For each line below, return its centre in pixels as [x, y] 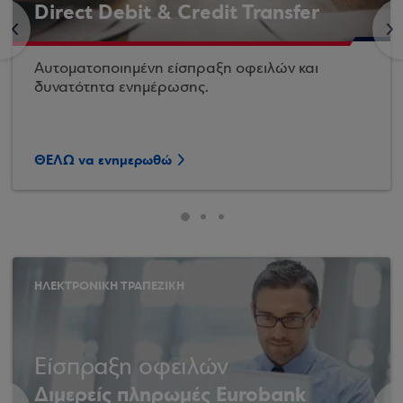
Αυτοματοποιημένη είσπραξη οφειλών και [176, 69]
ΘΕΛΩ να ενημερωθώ [103, 160]
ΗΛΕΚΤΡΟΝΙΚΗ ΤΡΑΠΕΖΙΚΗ [109, 286]
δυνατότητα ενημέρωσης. [121, 88]
